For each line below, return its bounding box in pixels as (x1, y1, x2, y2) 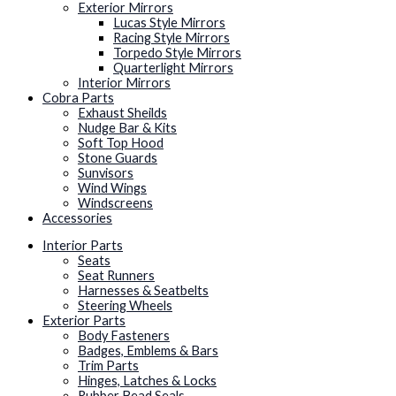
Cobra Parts (42, 89, 114, 105)
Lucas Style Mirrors (113, 14, 225, 30)
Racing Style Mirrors (113, 29, 230, 45)
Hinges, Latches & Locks (78, 373, 217, 389)
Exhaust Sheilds (78, 104, 167, 120)
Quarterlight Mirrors (113, 59, 233, 75)
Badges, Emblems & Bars (78, 343, 218, 359)
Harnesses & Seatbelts (78, 283, 209, 299)
